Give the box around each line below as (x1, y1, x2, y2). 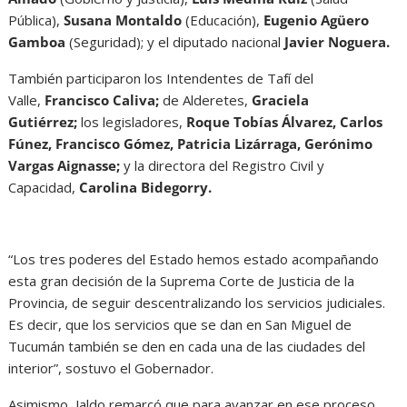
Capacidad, (8, 178, 80, 197)
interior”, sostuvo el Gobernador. (8, 359, 214, 378)
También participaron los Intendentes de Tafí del (8, 69, 314, 88)
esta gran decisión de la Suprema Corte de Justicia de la (8, 272, 355, 291)
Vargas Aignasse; (8, 156, 121, 175)
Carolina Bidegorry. (79, 178, 213, 197)
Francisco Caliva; (41, 91, 164, 110)
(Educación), (185, 11, 264, 30)
